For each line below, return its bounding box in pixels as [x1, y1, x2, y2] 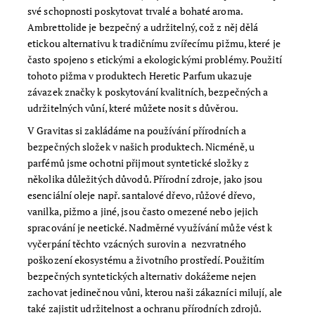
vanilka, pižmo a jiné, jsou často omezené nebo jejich [27, 205, 259, 219]
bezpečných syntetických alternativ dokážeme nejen [27, 269, 256, 283]
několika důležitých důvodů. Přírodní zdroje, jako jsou [27, 172, 263, 186]
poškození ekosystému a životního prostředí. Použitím [27, 253, 265, 267]
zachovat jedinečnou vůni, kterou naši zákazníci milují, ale [27, 285, 282, 300]
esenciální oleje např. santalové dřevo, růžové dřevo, [27, 188, 255, 202]
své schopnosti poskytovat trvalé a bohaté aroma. [27, 4, 243, 18]
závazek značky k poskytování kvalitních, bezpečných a [27, 85, 269, 99]
